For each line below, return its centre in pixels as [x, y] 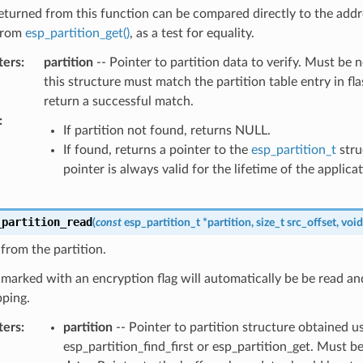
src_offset [311, 222]
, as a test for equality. [192, 33]
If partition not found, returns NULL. [167, 130]
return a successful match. [118, 101]
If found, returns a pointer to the [157, 149]
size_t [270, 222]
